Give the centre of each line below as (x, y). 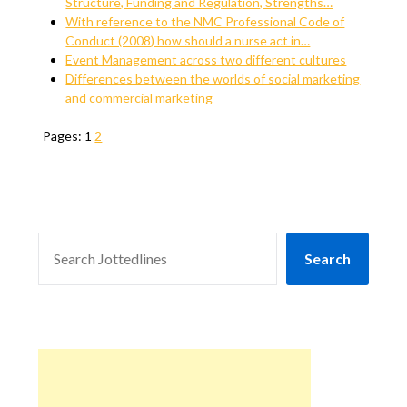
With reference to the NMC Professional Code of (205, 21)
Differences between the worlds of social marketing (213, 79)
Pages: (64, 136)
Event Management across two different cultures (206, 60)
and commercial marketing (139, 98)
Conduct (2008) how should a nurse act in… (188, 40)
